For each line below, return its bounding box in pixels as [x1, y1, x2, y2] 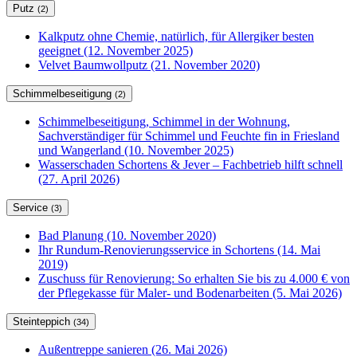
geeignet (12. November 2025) [38, 44, 193, 58]
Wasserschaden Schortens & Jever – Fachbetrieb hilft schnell [38, 158, 343, 172]
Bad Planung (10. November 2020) [38, 229, 216, 243]
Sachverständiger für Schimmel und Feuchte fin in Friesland [38, 129, 339, 143]
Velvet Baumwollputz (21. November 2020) [38, 58, 260, 73]
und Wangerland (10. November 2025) [38, 143, 233, 158]
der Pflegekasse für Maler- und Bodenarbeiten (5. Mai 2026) [38, 286, 342, 300]
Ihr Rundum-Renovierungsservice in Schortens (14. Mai [38, 243, 320, 257]
